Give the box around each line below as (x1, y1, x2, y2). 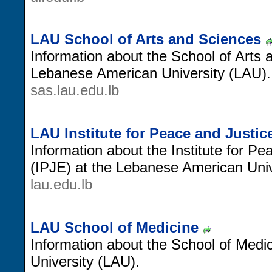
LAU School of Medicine (30, 219, 199, 236)
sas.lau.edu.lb (30, 82, 119, 99)
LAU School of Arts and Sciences (30, 31, 261, 48)
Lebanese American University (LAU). (30, 65, 271, 82)
